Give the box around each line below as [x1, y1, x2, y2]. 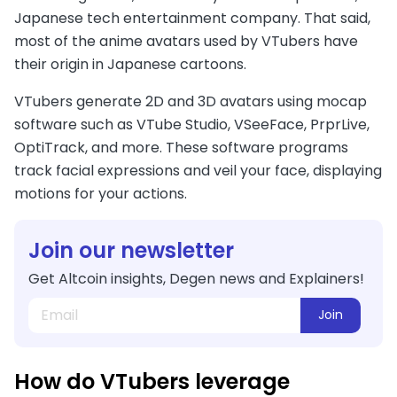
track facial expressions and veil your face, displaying [14, 160, 382, 181]
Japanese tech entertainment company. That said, [14, 7, 370, 28]
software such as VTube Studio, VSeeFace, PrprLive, [14, 113, 370, 135]
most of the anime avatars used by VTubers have [14, 30, 358, 51]
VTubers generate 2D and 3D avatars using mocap [14, 90, 367, 112]
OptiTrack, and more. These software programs [14, 136, 348, 158]
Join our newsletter [28, 235, 234, 265]
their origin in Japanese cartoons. [14, 53, 257, 74]
